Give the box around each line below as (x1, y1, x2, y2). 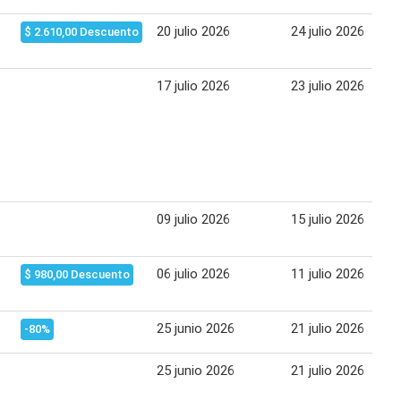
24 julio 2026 (291, 23, 364, 40)
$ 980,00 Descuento (24, 268, 130, 282)
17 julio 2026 (157, 78, 230, 95)
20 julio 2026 (157, 23, 230, 40)
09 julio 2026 (157, 211, 230, 228)
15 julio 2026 (291, 211, 364, 228)
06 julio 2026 (157, 266, 230, 283)
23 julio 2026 (291, 78, 364, 95)
